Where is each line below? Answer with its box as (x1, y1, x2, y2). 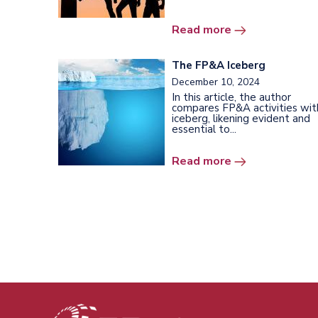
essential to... (172, 121, 236, 136)
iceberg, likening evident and (172, 111, 310, 126)
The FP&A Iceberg (172, 57, 265, 72)
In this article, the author (172, 89, 291, 104)
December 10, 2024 (172, 75, 260, 89)
